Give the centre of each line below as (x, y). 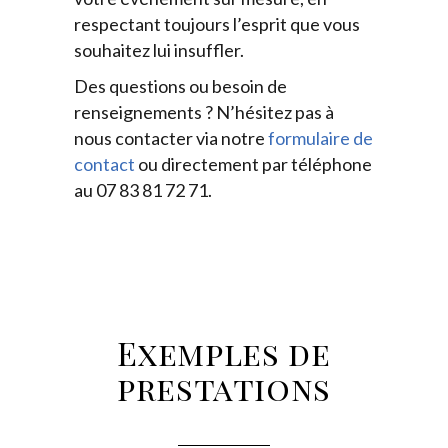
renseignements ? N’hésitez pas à (204, 111)
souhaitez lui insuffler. (159, 49)
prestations (224, 387)
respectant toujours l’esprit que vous (217, 23)
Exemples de (224, 352)
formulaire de (320, 137)
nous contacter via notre (171, 137)
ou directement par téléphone (253, 163)
